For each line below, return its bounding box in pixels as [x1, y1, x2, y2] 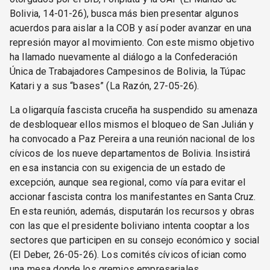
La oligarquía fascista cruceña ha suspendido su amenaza [10, 104, 258, 116]
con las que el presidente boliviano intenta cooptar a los [10, 219, 250, 231]
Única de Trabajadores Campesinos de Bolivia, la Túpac [10, 65, 245, 77]
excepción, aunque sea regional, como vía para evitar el [10, 176, 246, 188]
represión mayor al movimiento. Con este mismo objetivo [10, 36, 255, 48]
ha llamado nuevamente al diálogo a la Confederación [10, 51, 237, 63]
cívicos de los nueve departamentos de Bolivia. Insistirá [10, 147, 251, 159]
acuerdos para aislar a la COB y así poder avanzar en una [10, 22, 252, 34]
